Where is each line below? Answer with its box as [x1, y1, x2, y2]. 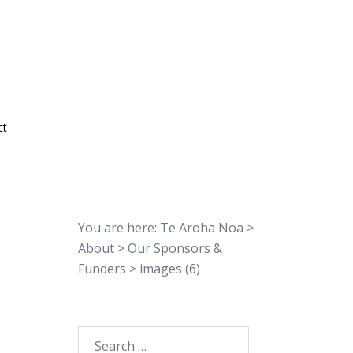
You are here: [77, 219, 160, 236]
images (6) [139, 260, 200, 277]
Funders [77, 260, 126, 277]
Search [76, 327, 117, 344]
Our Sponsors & [127, 240, 222, 257]
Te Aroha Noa [159, 219, 243, 236]
